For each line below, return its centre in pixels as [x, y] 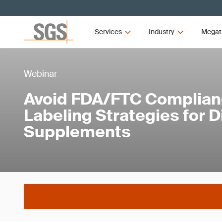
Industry [161, 32]
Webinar [40, 74]
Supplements [77, 132]
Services [109, 32]
